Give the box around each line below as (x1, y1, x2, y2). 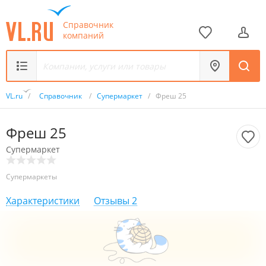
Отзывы (94, 194, 129, 207)
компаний (63, 29, 104, 41)
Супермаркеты (6, 172, 57, 182)
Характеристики (6, 194, 80, 207)
